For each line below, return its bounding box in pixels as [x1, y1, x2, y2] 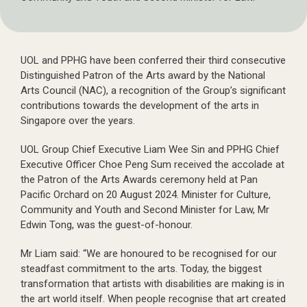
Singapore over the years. [21, 114, 135, 127]
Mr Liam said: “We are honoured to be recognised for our [21, 247, 277, 260]
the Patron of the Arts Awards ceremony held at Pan [21, 173, 258, 186]
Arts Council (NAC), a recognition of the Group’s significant [21, 84, 286, 97]
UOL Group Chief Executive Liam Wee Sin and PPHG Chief [21, 143, 280, 156]
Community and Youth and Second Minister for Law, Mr [21, 204, 269, 216]
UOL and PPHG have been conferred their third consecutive [21, 54, 286, 66]
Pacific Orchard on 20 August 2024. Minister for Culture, [21, 188, 271, 201]
